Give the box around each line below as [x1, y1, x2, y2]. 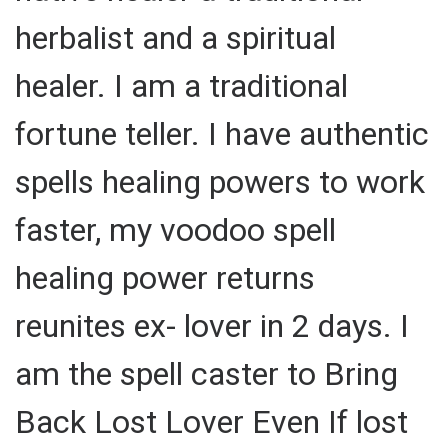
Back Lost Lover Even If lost [15, 402, 408, 441]
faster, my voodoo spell [15, 210, 336, 249]
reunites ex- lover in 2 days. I [15, 306, 409, 345]
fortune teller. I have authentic [15, 114, 429, 153]
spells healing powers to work [15, 162, 425, 201]
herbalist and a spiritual [15, 18, 336, 57]
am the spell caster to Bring [15, 354, 398, 393]
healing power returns [15, 258, 315, 297]
